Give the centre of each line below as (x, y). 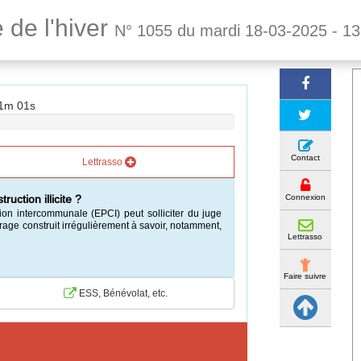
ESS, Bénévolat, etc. (122, 293)
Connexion (305, 197)
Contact (305, 158)
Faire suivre (305, 276)
